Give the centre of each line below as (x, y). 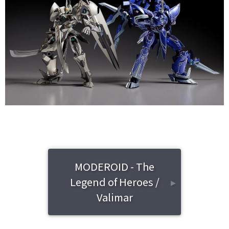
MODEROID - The (114, 166)
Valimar (114, 197)
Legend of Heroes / (114, 181)
